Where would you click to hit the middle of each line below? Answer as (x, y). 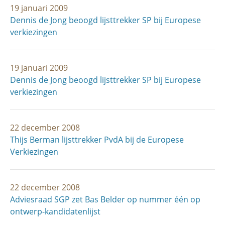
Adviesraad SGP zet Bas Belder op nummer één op (105, 199)
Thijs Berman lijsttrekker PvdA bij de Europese (97, 140)
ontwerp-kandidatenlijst (55, 211)
